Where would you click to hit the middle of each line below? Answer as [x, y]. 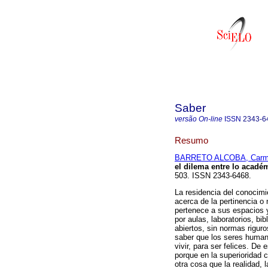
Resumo [191, 140]
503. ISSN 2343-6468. [213, 176]
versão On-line [199, 119]
